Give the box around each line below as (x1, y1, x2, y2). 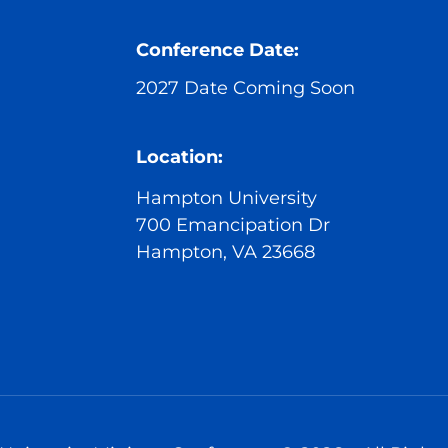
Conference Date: (136, 39, 300, 62)
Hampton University (136, 186, 318, 209)
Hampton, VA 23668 (136, 240, 316, 263)
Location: (136, 145, 224, 168)
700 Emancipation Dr (136, 213, 331, 236)
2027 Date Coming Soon (136, 76, 356, 99)
